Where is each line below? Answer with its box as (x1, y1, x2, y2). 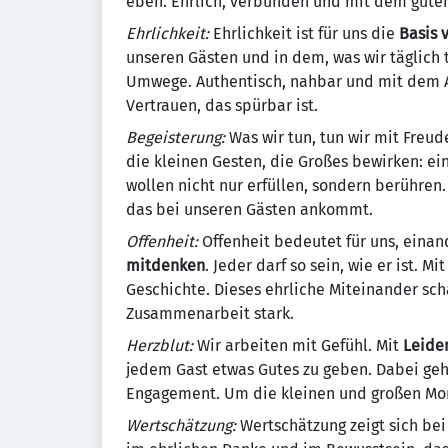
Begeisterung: (126, 128, 229, 147)
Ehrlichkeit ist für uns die (213, 24, 399, 43)
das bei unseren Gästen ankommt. (126, 200, 373, 219)
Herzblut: (126, 336, 197, 355)
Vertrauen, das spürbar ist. (126, 96, 318, 115)
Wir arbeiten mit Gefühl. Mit (197, 336, 403, 355)
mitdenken (126, 256, 205, 275)
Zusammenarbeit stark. (126, 304, 294, 323)
